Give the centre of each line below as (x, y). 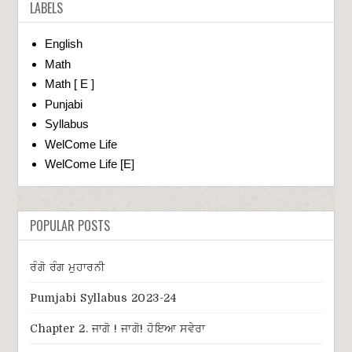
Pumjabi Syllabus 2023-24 (103, 298)
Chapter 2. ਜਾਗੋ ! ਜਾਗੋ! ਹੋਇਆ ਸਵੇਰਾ (118, 329)
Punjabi (64, 104)
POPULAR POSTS (70, 226)
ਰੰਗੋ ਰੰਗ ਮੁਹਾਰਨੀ (68, 268)
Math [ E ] (70, 84)
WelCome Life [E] (90, 164)
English (64, 44)
